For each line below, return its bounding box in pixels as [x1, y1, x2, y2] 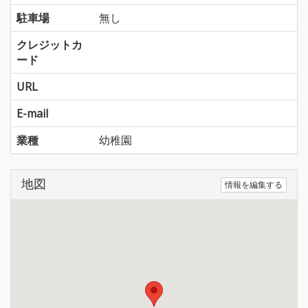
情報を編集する [225, 179, 283, 191]
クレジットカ [16, 36, 82, 52]
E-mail [16, 105, 48, 121]
